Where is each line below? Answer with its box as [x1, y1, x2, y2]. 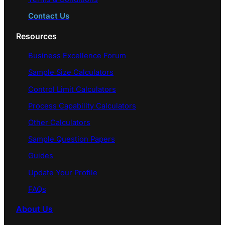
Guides [28, 151, 53, 161]
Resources [16, 31, 57, 41]
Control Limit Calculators [28, 84, 116, 94]
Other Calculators [28, 118, 90, 127]
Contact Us [28, 12, 69, 21]
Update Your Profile [28, 168, 97, 177]
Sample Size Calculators [28, 68, 114, 77]
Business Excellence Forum [28, 51, 126, 61]
